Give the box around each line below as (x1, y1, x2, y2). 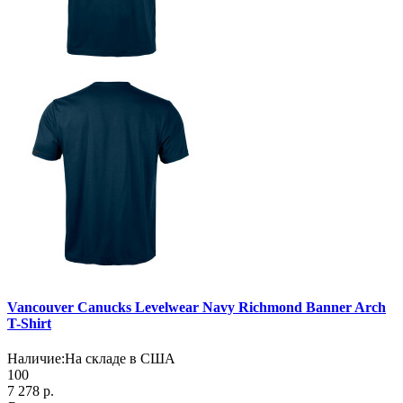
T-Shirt (7, 315, 51, 331)
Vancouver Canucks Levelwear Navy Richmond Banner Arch (7, 299, 386, 315)
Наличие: (7, 350, 65, 366)
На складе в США (65, 350, 175, 366)
